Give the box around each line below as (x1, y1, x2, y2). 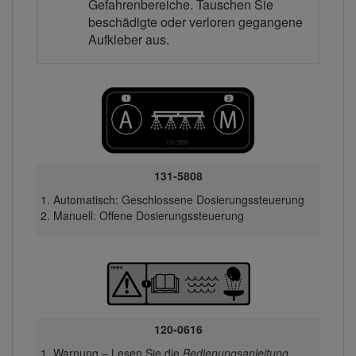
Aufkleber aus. (88, 29, 169, 48)
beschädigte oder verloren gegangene (88, 12, 303, 31)
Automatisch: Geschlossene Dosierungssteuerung (52, 192, 304, 208)
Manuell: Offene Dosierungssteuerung (52, 207, 244, 224)
